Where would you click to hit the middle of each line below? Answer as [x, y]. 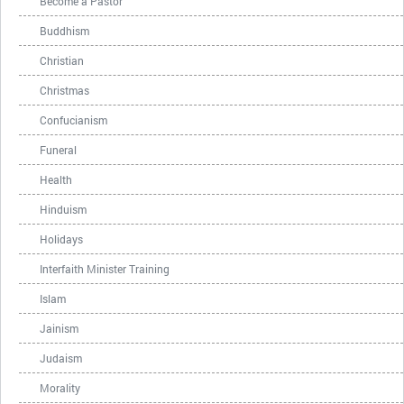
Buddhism [64, 31]
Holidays [61, 239]
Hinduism [63, 209]
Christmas [64, 90]
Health [56, 179]
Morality [60, 388]
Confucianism [73, 120]
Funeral [58, 150]
